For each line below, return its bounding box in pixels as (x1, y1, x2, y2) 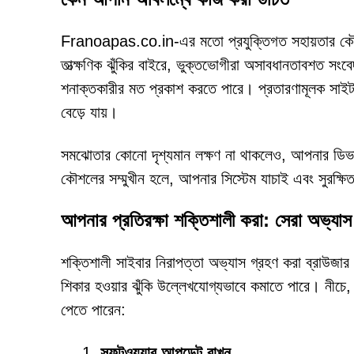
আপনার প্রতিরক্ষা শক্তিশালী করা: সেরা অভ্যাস (61, 209, 352, 231)
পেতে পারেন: (61, 301, 126, 318)
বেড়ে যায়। (61, 104, 118, 121)
